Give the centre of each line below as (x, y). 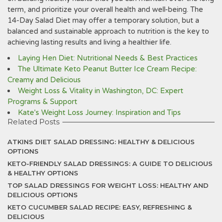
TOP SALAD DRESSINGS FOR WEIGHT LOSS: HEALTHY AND (108, 185)
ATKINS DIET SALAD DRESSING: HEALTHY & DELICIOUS (101, 142)
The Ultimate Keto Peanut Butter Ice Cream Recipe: (107, 69)
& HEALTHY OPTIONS (43, 173)
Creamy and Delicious (44, 80)
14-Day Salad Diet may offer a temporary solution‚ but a (103, 20)
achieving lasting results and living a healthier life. (89, 42)
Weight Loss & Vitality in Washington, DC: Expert (101, 91)
